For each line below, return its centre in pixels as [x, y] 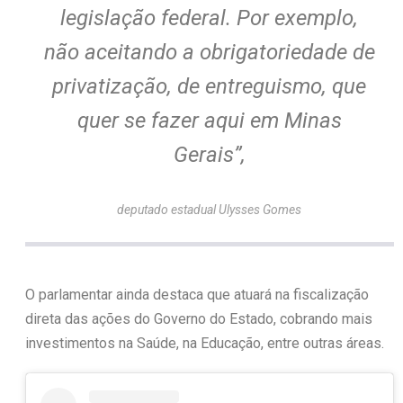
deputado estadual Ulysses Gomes [210, 209]
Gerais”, [209, 154]
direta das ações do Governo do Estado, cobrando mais [198, 318]
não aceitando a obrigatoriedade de [209, 52]
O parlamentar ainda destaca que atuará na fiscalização [197, 294]
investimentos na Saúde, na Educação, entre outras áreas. [204, 343]
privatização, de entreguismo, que [210, 86]
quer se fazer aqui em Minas [209, 120]
